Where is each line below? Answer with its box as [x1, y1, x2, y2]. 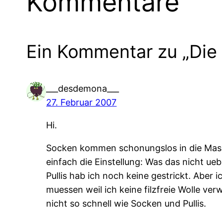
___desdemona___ [46, 83, 119, 94]
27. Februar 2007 [46, 97, 117, 108]
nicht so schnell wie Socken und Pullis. [46, 198, 207, 209]
